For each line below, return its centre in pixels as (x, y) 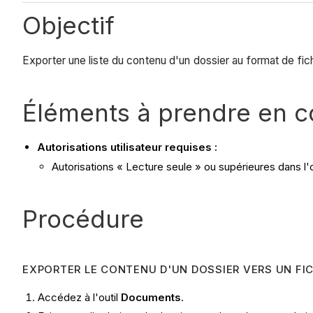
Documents (151, 297)
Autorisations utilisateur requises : (127, 147)
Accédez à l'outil (80, 297)
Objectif (68, 26)
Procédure (83, 218)
